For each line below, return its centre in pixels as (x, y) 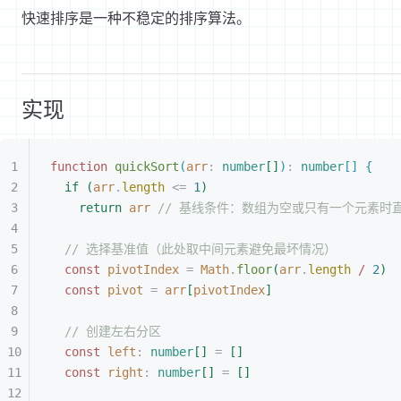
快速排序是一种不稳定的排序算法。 (136, 17)
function (79, 166)
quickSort (143, 166)
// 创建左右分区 (113, 331)
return (100, 207)
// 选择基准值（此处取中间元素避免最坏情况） (200, 248)
